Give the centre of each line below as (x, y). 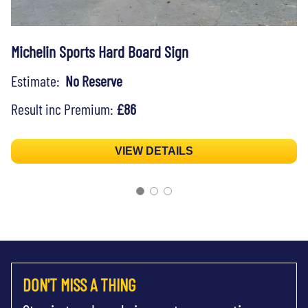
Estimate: (38, 80)
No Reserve (94, 80)
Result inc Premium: (64, 108)
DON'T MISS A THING (79, 284)
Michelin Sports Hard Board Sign (100, 51)
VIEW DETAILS (154, 151)
